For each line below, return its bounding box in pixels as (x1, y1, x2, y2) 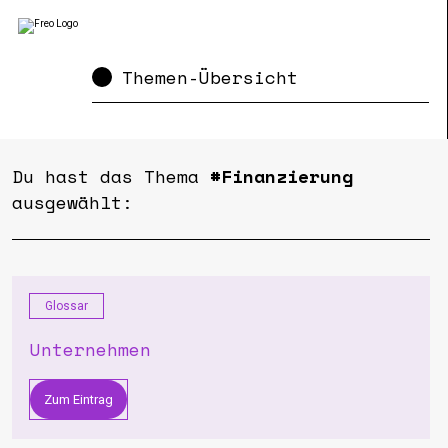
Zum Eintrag (44, 392, 113, 407)
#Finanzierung (210, 163, 353, 189)
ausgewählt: (12, 189, 133, 215)
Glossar (45, 299, 88, 313)
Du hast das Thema (12, 163, 210, 189)
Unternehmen (30, 336, 151, 362)
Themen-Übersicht (122, 64, 298, 90)
